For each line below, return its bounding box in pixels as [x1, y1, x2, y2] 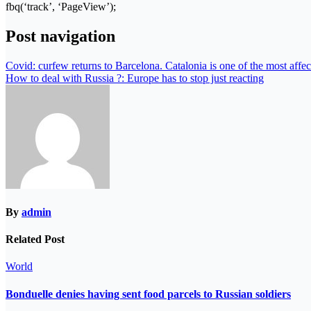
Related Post [6, 233, 65, 246]
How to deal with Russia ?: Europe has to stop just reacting [6, 72, 264, 84]
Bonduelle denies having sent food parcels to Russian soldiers [6, 287, 291, 300]
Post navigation [6, 26, 115, 45]
